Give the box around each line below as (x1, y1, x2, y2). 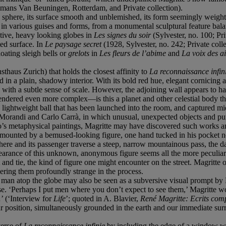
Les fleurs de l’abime (99, 48, 168, 58)
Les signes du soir (94, 30, 153, 39)
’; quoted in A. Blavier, (66, 194, 140, 203)
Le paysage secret (45, 39, 103, 48)
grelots (68, 48, 91, 58)
